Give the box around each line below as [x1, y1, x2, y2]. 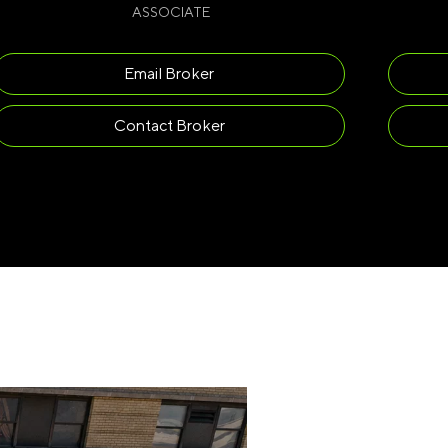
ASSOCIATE [131, 4, 210, 20]
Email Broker [124, 64, 215, 83]
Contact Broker [113, 116, 225, 135]
